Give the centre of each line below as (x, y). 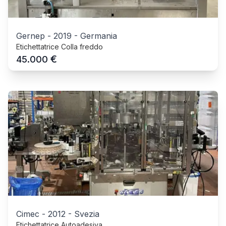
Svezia (87, 214)
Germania (99, 36)
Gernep (31, 36)
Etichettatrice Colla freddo (60, 47)
